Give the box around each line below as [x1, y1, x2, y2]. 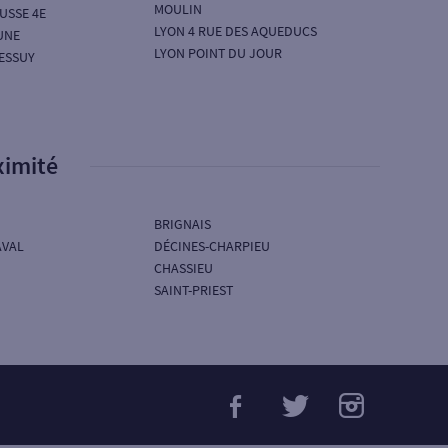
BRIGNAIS [154, 215, 212, 233]
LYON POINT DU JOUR [154, 44, 283, 62]
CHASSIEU [154, 259, 214, 277]
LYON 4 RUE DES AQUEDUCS [154, 22, 318, 40]
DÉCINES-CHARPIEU [154, 237, 271, 255]
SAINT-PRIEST [154, 281, 234, 299]
